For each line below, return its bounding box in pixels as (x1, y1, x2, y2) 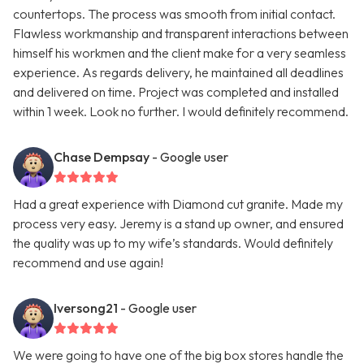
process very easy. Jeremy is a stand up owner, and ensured (13, 215, 344, 232)
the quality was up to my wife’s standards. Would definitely (13, 235, 333, 252)
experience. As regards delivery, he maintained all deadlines (13, 64, 344, 81)
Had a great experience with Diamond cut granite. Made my (13, 196, 343, 213)
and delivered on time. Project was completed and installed (13, 84, 339, 101)
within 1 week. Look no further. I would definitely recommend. (13, 103, 349, 120)
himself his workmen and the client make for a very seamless (13, 45, 346, 62)
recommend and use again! (13, 254, 163, 271)
